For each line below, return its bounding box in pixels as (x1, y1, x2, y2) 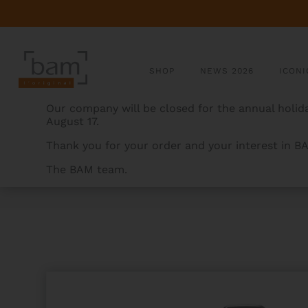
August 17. (46, 115, 100, 129)
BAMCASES (46, 172, 100, 182)
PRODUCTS (113, 172, 167, 182)
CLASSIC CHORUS (179, 172, 268, 182)
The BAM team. (46, 163, 128, 177)
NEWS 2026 (200, 66, 254, 76)
